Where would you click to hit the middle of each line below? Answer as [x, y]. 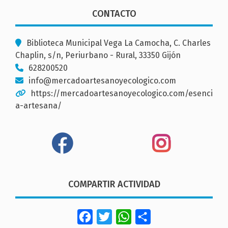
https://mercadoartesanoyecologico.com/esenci [122, 93]
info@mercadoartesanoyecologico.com [102, 80]
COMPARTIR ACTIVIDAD [114, 184]
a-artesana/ [38, 105]
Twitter [125, 216]
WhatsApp [150, 216]
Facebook [110, 216]
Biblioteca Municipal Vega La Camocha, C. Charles [119, 43]
